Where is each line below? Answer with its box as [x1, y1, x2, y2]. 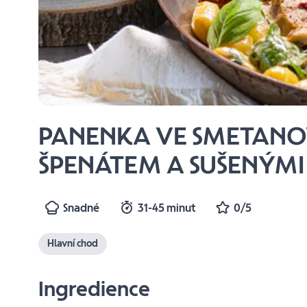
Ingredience [38, 275, 151, 302]
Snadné [63, 201, 100, 214]
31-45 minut [138, 201, 196, 214]
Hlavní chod [47, 238, 99, 250]
